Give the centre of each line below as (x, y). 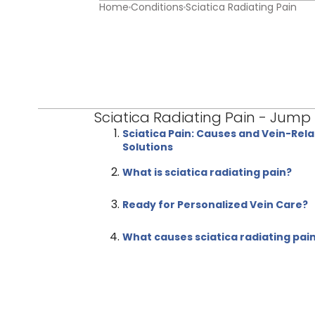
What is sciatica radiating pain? (207, 173)
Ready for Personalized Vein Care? (216, 205)
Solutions (148, 147)
